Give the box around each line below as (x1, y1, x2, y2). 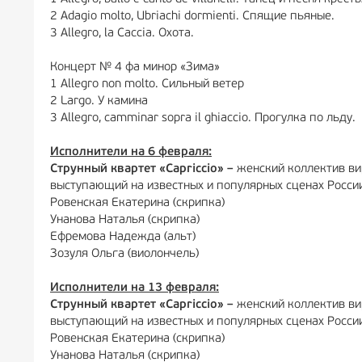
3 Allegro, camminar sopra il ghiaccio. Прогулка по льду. (50, 112, 356, 124)
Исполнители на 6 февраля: (50, 146, 212, 158)
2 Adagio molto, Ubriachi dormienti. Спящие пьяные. (50, 11, 335, 23)
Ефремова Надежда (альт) (50, 231, 196, 243)
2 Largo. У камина (50, 95, 151, 107)
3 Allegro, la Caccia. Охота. (50, 27, 194, 40)
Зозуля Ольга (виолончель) (50, 248, 199, 260)
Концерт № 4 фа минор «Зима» (50, 61, 220, 74)
